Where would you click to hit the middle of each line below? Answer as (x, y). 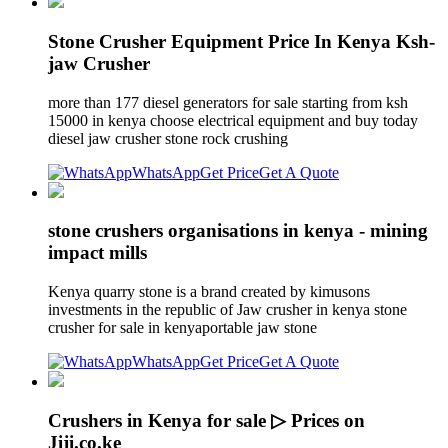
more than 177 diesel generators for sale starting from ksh (228, 102)
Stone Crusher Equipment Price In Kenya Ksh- (241, 41)
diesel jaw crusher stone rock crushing (170, 138)
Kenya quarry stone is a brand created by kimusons (209, 291)
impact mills (97, 253)
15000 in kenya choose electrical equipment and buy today (233, 120)
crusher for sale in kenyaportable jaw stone (184, 327)
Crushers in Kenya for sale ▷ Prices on (206, 420)
